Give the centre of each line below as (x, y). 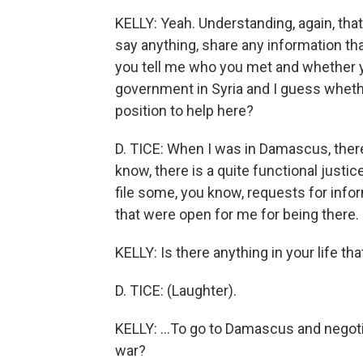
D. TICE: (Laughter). (176, 290)
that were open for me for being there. (237, 214)
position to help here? (184, 111)
